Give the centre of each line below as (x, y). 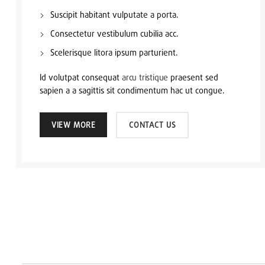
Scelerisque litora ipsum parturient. (114, 52)
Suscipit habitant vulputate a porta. (114, 14)
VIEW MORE (74, 125)
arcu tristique (145, 77)
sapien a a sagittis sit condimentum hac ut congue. (132, 90)
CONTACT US (153, 125)
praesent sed (193, 77)
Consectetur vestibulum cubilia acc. (114, 33)
